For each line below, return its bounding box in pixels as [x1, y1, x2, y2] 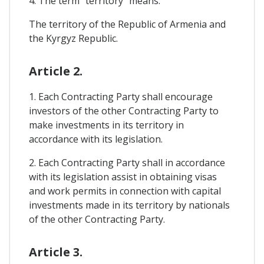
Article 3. [29, 244, 82, 260]
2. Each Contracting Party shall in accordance [29, 156, 225, 170]
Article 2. [29, 63, 82, 80]
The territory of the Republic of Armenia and [29, 18, 226, 31]
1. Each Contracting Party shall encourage [29, 90, 213, 104]
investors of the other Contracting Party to [29, 104, 219, 118]
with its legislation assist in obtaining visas [29, 170, 217, 184]
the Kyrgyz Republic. [29, 32, 118, 45]
